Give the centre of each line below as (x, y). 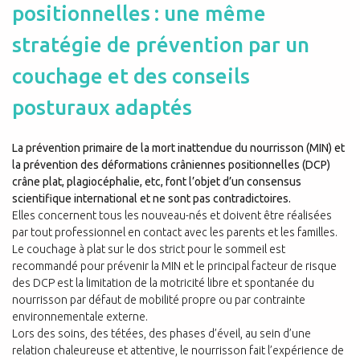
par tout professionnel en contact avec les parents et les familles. (175, 233)
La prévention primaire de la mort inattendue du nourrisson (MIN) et (178, 148)
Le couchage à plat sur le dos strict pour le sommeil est (149, 250)
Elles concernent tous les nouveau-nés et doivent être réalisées (172, 216)
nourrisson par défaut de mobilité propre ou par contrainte (159, 300)
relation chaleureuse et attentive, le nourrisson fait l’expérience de (178, 351)
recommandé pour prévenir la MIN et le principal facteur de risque (174, 266)
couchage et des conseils (131, 76)
